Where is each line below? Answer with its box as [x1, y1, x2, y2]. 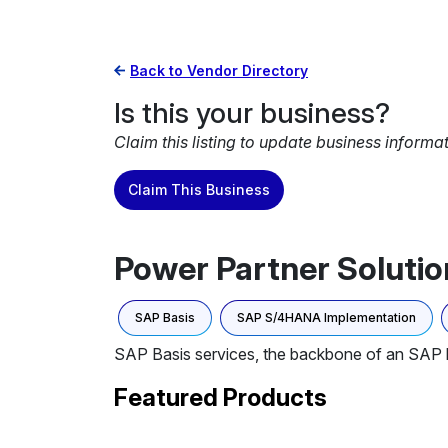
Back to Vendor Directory [130, 62, 308, 79]
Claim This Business [128, 181, 270, 198]
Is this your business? [114, 96, 390, 130]
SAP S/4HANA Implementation [237, 310, 416, 325]
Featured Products [114, 383, 327, 412]
